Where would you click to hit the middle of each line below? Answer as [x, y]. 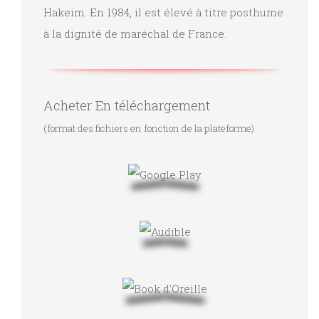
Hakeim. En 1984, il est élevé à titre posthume [163, 12]
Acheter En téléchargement [127, 105]
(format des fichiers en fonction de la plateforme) [149, 128]
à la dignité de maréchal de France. [135, 33]
